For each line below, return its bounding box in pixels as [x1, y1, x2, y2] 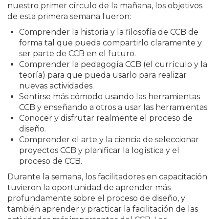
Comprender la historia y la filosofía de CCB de [19, 27, 198, 37]
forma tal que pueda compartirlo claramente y [19, 38, 202, 48]
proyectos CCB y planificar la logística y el [19, 146, 179, 155]
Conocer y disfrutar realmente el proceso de [19, 113, 193, 123]
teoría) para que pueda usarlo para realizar [19, 70, 187, 80]
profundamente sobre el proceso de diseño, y [7, 194, 185, 203]
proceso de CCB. [19, 156, 82, 166]
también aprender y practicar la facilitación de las [7, 204, 198, 214]
